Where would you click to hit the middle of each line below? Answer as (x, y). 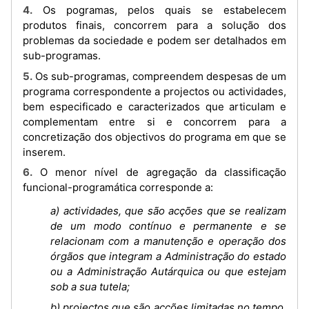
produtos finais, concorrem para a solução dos (154, 25)
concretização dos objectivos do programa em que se (154, 137)
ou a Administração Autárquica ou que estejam (168, 271)
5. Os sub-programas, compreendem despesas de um (28, 76)
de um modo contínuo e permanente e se (168, 226)
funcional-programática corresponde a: (118, 187)
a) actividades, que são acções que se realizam (168, 211)
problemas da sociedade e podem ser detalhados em (154, 40)
